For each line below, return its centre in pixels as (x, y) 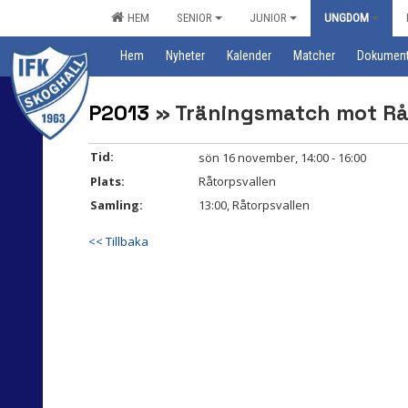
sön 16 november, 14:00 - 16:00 (282, 158)
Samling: (117, 205)
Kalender (249, 56)
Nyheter (185, 56)
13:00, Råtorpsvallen (254, 205)
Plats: (107, 181)
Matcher (314, 56)
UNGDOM (347, 18)
